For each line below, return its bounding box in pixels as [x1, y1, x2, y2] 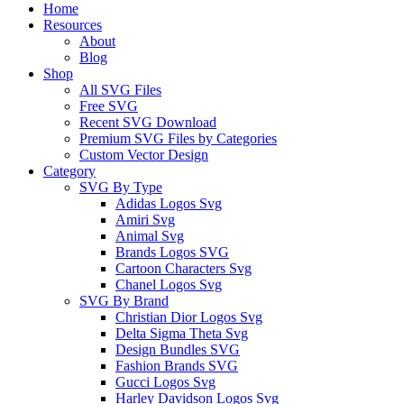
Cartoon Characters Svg [115, 261, 252, 277]
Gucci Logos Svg [115, 374, 216, 390]
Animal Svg [115, 228, 184, 244]
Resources [43, 17, 102, 33]
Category [43, 163, 96, 179]
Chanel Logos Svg [115, 277, 222, 293]
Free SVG [79, 98, 138, 115]
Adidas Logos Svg [115, 196, 222, 212]
